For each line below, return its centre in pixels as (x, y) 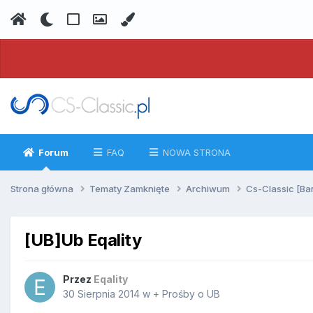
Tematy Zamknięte (131, 188)
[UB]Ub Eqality (83, 240)
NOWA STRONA (195, 152)
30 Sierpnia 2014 (101, 294)
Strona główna (43, 188)
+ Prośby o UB (187, 294)
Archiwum (209, 188)
